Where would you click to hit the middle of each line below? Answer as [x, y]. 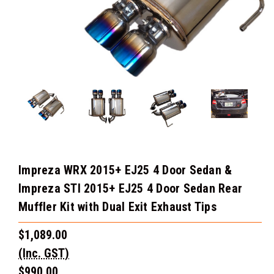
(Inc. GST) [44, 254]
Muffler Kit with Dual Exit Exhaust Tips [117, 207]
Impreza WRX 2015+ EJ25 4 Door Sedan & [125, 170]
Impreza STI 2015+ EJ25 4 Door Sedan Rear [130, 189]
